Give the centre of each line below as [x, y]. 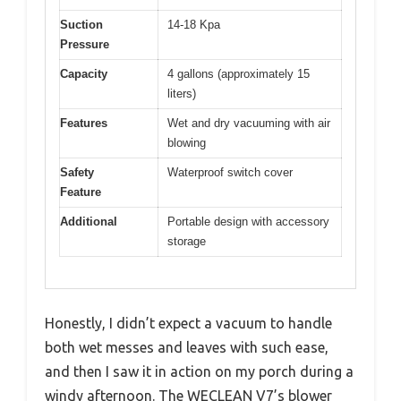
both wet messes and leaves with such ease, [187, 347]
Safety [77, 172]
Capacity [84, 74]
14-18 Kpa [194, 25]
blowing [187, 143]
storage [187, 241]
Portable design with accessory [248, 222]
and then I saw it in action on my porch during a [199, 371]
